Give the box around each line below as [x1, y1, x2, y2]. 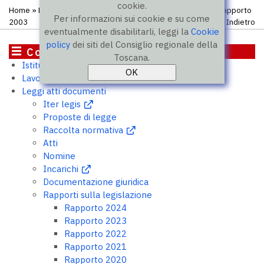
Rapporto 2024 [64, 202, 127, 213]
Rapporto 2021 [64, 241, 127, 252]
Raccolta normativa [43, 124, 123, 136]
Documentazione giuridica [43, 176, 148, 187]
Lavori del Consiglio [22, 72, 101, 84]
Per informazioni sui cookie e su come [54, 13, 210, 24]
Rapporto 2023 [64, 215, 127, 226]
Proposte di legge [43, 111, 117, 123]
